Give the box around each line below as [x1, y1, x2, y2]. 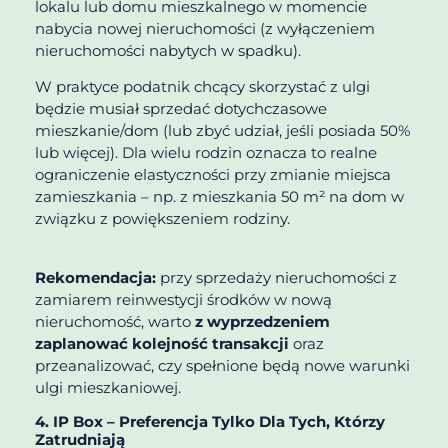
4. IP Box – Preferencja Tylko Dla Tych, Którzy [35, 412, 385, 432]
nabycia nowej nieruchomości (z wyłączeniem [35, 18, 375, 38]
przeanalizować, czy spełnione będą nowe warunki [35, 355, 410, 375]
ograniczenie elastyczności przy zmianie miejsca [35, 165, 391, 185]
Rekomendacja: [35, 267, 156, 287]
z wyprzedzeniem [195, 311, 330, 331]
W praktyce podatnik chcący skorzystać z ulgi [35, 77, 370, 97]
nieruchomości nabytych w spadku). [35, 40, 301, 60]
